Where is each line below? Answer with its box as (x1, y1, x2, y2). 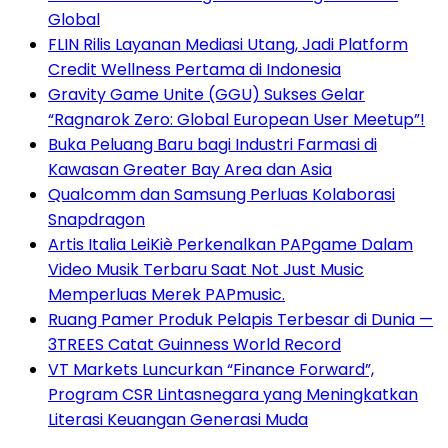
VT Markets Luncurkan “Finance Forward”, (48, 357, 374, 381)
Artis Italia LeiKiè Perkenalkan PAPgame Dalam (48, 232, 413, 256)
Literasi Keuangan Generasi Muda (48, 407, 308, 431)
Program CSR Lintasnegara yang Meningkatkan (48, 382, 418, 406)
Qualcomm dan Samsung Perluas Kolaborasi (48, 182, 395, 206)
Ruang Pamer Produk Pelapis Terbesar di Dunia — (48, 307, 433, 331)
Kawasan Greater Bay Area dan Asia (48, 157, 332, 181)
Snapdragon (48, 207, 145, 231)
